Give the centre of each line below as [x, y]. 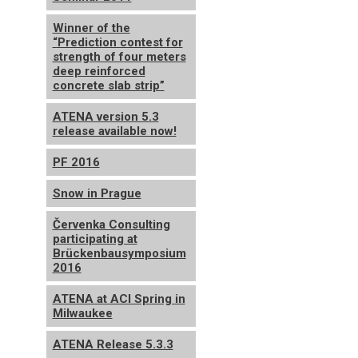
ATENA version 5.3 [105, 117]
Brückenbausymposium [119, 253]
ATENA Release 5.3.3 [113, 344]
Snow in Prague [97, 193]
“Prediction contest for [117, 42]
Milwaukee [82, 313]
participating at [95, 239]
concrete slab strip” [108, 86]
